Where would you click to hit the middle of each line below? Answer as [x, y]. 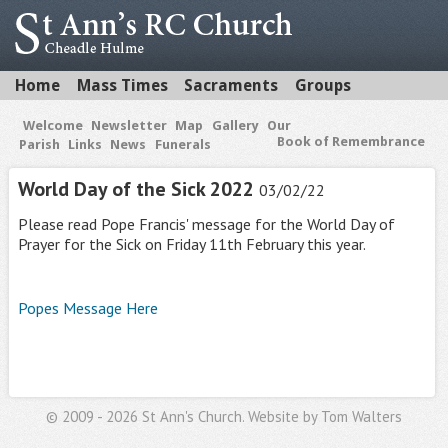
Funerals [182, 144]
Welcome [53, 125]
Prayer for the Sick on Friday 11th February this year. [191, 243]
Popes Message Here [87, 307]
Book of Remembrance [350, 141]
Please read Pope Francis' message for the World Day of [206, 223]
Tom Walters [361, 416]
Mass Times [122, 85]
